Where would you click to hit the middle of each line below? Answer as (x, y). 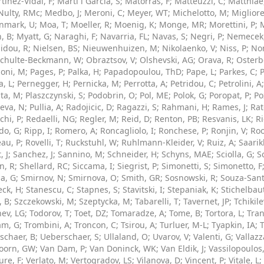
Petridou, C (192, 83)
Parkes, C (237, 72)
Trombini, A (47, 225)
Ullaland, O (126, 237)
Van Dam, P (62, 248)
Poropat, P (229, 95)
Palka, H (83, 72)
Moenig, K (134, 24)
